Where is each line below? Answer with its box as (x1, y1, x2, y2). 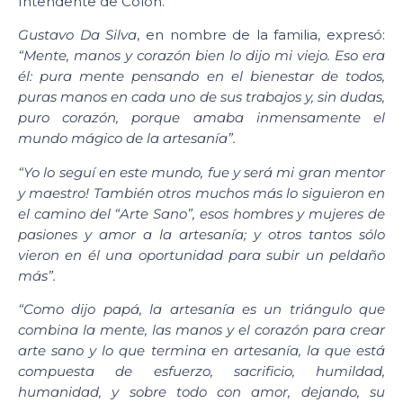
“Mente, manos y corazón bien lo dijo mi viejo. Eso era (18, 47, 385, 65)
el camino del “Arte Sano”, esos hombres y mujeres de (18, 204, 385, 222)
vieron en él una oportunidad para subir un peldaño (18, 246, 385, 264)
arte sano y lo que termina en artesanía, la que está (18, 342, 385, 360)
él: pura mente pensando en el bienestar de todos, (18, 67, 385, 85)
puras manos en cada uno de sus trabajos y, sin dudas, (18, 88, 385, 106)
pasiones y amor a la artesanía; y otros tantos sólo (18, 225, 385, 243)
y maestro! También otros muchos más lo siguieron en (18, 184, 385, 201)
